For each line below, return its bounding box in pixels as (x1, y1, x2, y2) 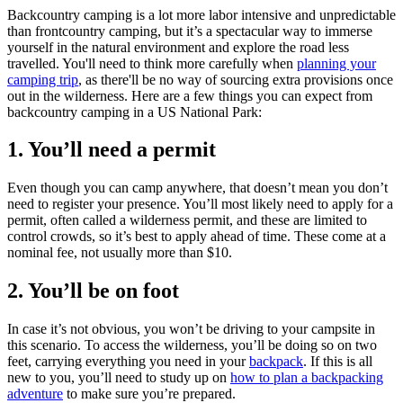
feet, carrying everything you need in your (7, 354, 249, 370)
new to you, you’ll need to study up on (7, 370, 230, 386)
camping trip (7, 71, 78, 87)
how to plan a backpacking (230, 370, 383, 386)
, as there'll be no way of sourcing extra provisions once (78, 71, 393, 87)
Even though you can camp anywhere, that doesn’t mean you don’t (7, 180, 388, 196)
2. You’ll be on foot (7, 279, 179, 303)
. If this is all (303, 354, 372, 370)
